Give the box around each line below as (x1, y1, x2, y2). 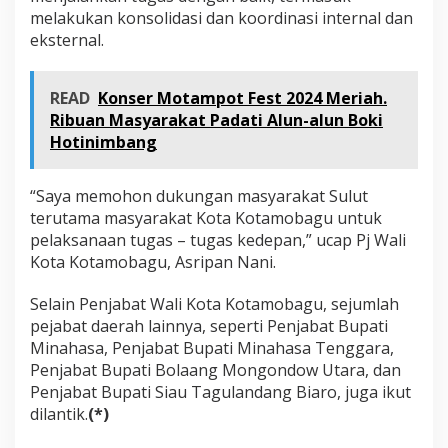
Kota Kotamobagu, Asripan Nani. (30, 250, 276, 273)
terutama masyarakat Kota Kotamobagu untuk (30, 206, 382, 229)
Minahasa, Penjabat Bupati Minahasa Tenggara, (30, 336, 394, 359)
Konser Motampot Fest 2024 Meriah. (98, 86, 387, 109)
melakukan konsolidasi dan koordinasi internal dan (30, 6, 413, 29)
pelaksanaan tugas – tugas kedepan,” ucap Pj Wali (30, 228, 406, 251)
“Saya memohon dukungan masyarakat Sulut (30, 184, 368, 207)
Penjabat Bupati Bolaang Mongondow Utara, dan (30, 358, 401, 381)
